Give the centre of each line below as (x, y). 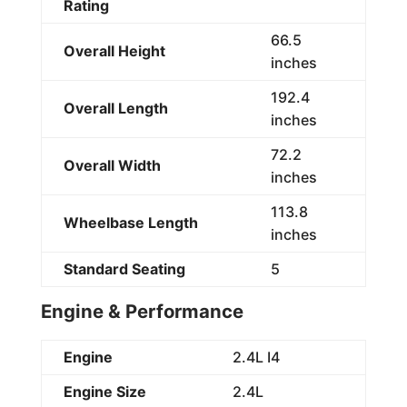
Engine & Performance (142, 311)
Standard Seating (124, 268)
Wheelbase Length (130, 222)
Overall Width (112, 165)
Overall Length (115, 108)
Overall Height (114, 50)
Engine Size (104, 391)
